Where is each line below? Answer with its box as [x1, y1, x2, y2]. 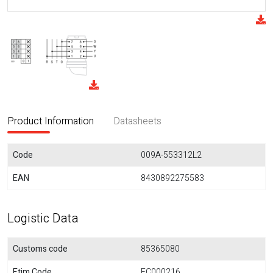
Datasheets [113, 114, 161, 129]
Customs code [13, 243, 68, 255]
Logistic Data [7, 210, 79, 227]
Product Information [7, 114, 94, 129]
